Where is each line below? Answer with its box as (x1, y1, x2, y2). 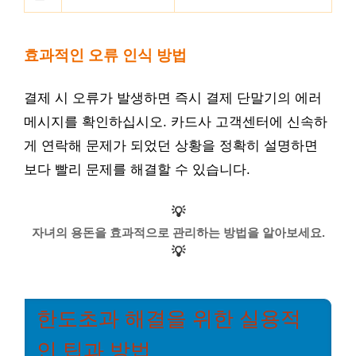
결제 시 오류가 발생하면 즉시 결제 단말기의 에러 (24, 91, 322, 106)
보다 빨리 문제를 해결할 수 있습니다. (24, 162, 250, 177)
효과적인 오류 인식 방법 (24, 46, 187, 64)
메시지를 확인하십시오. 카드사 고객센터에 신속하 (24, 114, 327, 130)
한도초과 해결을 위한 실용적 (37, 307, 301, 330)
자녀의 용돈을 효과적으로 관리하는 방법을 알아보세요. (31, 225, 325, 239)
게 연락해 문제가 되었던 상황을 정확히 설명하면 (24, 138, 318, 153)
